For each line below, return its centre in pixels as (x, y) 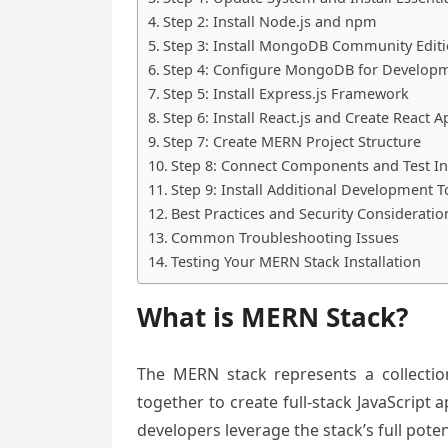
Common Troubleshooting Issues (284, 237)
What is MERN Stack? (272, 317)
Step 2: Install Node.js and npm (269, 21)
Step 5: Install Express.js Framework (285, 93)
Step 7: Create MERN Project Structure (291, 141)
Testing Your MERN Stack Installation (295, 261)
